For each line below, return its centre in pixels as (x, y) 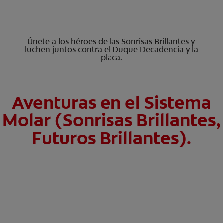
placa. (111, 58)
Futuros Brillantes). (111, 138)
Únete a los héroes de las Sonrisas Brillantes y (111, 42)
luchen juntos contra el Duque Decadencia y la (111, 50)
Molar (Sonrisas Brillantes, (111, 120)
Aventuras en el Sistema (111, 103)
